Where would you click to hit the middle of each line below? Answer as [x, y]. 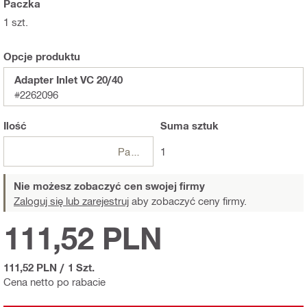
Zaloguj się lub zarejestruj [71, 200]
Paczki [135, 151]
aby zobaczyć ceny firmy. [188, 200]
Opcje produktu [42, 56]
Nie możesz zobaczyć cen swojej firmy [109, 185]
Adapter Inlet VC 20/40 [69, 79]
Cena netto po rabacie [54, 281]
